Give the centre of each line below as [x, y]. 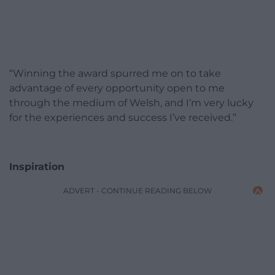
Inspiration [37, 167]
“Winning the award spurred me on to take [115, 74]
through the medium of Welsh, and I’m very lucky [131, 103]
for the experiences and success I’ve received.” [123, 118]
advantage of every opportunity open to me [117, 88]
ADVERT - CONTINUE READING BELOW [137, 191]
